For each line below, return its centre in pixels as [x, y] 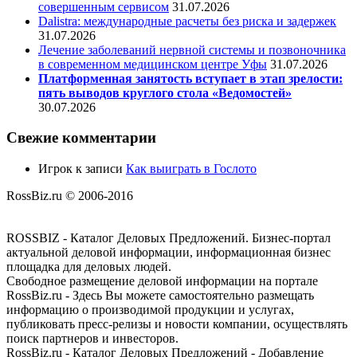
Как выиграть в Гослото [191, 169]
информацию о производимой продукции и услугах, [150, 310]
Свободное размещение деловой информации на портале [162, 281]
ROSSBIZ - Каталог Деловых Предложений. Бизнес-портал [169, 238]
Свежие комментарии [81, 138]
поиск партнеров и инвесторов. [92, 339]
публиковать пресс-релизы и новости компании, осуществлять [177, 324]
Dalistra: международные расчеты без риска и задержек [187, 21]
